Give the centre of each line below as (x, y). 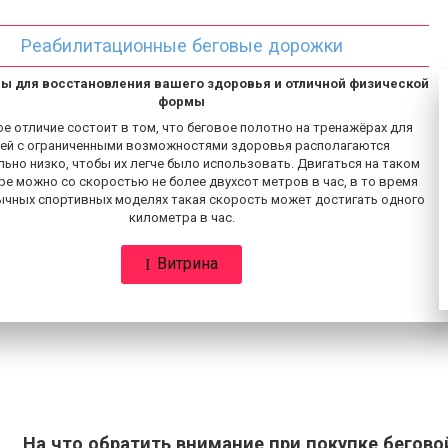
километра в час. (181, 217)
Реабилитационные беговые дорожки (181, 45)
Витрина (187, 263)
